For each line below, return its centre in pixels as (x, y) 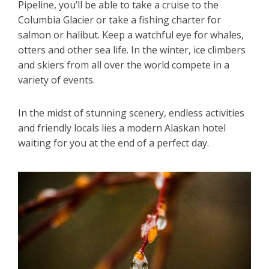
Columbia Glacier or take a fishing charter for (119, 20)
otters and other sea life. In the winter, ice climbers (132, 50)
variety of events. (56, 80)
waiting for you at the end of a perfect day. (113, 143)
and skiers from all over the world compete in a (124, 65)
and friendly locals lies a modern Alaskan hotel (122, 128)
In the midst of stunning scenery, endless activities (131, 113)
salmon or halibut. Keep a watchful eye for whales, (131, 35)
